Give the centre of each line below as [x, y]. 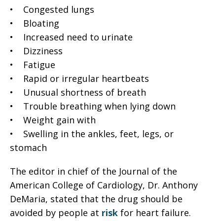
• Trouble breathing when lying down [93, 106]
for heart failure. [156, 213]
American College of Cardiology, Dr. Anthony [104, 185]
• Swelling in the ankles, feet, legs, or [92, 134]
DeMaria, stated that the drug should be [96, 199]
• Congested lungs [52, 9]
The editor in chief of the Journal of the [93, 171]
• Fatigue [33, 65]
